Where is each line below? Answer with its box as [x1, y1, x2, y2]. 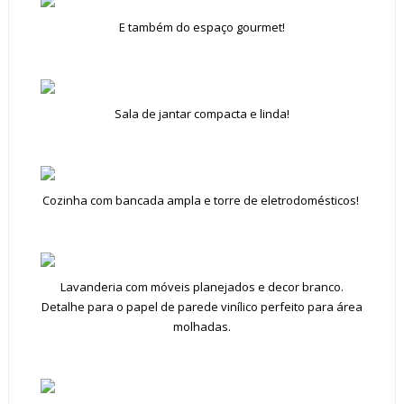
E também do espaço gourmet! [118, 19, 285, 35]
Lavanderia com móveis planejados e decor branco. [60, 279, 344, 295]
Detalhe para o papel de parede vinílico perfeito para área [41, 298, 363, 315]
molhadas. [172, 318, 231, 335]
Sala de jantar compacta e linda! [114, 106, 289, 122]
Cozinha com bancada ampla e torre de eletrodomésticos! [41, 192, 362, 208]
